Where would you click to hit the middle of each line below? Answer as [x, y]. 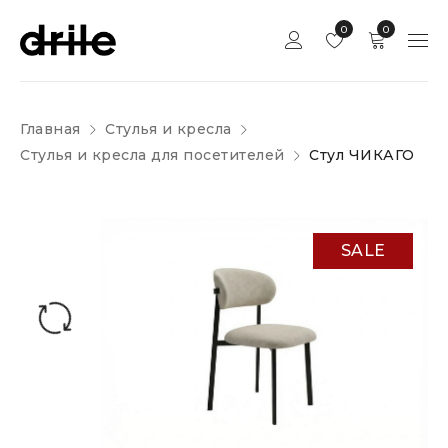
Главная [50, 129]
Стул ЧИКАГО [362, 155]
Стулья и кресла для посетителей [152, 155]
